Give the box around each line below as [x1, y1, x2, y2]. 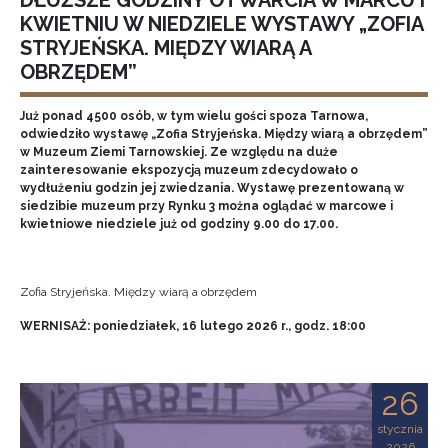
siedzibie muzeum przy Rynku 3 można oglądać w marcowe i [20, 199, 393, 213]
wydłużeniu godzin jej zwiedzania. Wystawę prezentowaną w [20, 181, 404, 195]
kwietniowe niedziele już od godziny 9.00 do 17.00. [20, 217, 338, 231]
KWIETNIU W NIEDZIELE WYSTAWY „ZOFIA [20, 12, 423, 36]
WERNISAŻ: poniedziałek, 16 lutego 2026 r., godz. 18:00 [20, 319, 366, 333]
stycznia [377, 422, 423, 436]
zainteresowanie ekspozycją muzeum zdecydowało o [20, 163, 358, 177]
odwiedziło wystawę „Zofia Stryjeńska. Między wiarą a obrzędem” [20, 127, 428, 141]
